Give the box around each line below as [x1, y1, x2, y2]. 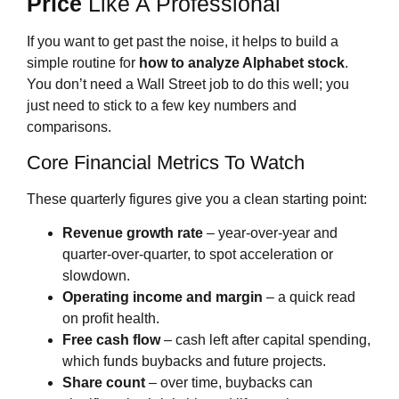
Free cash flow [62, 332, 160, 348]
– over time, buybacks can [145, 375, 313, 391]
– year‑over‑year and [203, 225, 338, 241]
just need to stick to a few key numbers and [27, 98, 297, 114]
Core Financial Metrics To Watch [27, 151, 305, 174]
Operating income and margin [62, 289, 263, 305]
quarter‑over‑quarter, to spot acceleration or [62, 247, 333, 263]
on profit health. [62, 311, 159, 327]
